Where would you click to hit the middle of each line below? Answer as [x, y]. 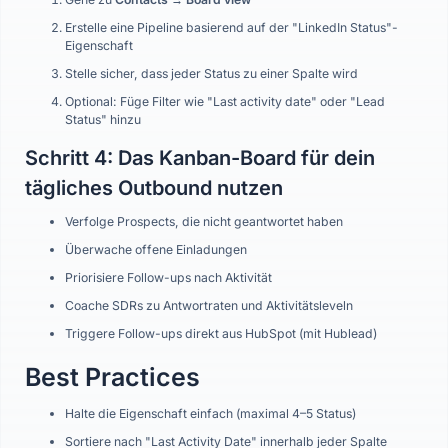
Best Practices [112, 377]
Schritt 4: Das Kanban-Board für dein [200, 158]
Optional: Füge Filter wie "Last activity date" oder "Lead [225, 101]
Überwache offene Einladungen [156, 249]
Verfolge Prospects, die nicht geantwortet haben [204, 221]
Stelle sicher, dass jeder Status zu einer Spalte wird [211, 73]
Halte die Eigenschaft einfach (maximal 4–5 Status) [210, 413]
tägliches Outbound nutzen [154, 188]
